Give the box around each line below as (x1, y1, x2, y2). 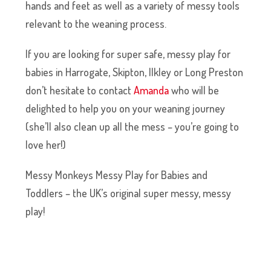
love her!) (25, 137, 67, 151)
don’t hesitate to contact (25, 83, 134, 97)
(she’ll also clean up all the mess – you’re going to (25, 119, 240, 133)
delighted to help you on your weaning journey (25, 101, 226, 115)
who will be (169, 83, 220, 97)
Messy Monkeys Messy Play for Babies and (25, 168, 208, 181)
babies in (25, 65, 66, 79)
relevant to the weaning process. (25, 16, 167, 30)
